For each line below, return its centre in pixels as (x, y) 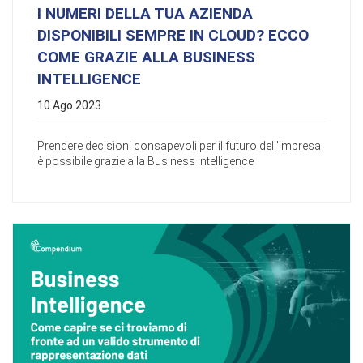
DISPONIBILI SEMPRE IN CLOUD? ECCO (173, 36)
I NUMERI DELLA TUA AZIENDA (145, 14)
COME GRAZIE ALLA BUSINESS (146, 58)
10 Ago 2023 (69, 106)
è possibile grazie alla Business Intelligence (145, 162)
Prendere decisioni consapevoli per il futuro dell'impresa (179, 146)
